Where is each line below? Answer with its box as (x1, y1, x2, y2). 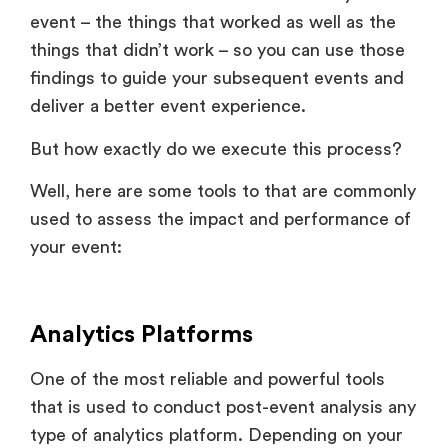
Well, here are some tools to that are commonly (30, 182, 416, 201)
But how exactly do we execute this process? (30, 139, 407, 158)
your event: (30, 238, 127, 257)
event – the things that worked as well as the (30, 13, 396, 32)
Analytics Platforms (30, 323, 253, 348)
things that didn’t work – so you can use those (30, 41, 405, 60)
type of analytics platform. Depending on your (30, 426, 403, 445)
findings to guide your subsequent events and (30, 69, 404, 88)
